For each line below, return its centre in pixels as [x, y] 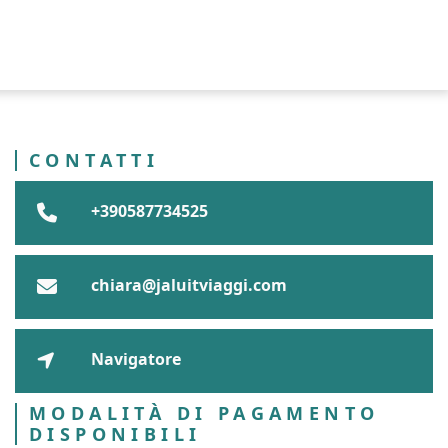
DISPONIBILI [115, 434]
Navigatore [134, 359]
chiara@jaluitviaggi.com [189, 285]
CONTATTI [94, 160]
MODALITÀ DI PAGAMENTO [204, 413]
